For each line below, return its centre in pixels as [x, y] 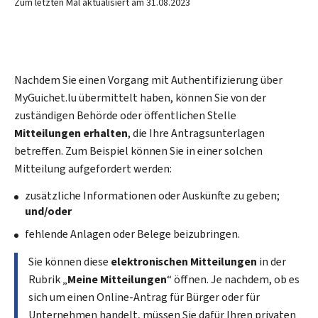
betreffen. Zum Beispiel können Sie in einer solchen [138, 151]
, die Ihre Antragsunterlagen [196, 133]
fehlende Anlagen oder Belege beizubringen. [132, 234]
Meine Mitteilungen [117, 279]
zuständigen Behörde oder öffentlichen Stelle [125, 115]
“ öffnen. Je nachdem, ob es [233, 279]
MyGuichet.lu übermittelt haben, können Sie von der [140, 98]
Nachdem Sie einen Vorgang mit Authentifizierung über [148, 80]
